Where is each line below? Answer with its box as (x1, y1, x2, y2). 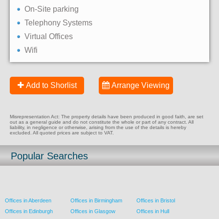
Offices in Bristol (136, 197, 175, 204)
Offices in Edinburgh (5, 208, 53, 215)
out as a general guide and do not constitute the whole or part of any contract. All (10, 119, 194, 125)
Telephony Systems (24, 19, 92, 27)
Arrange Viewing (111, 81, 170, 90)
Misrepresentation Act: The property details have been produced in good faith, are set (10, 114, 203, 120)
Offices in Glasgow (70, 208, 116, 215)
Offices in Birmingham (70, 197, 123, 204)
